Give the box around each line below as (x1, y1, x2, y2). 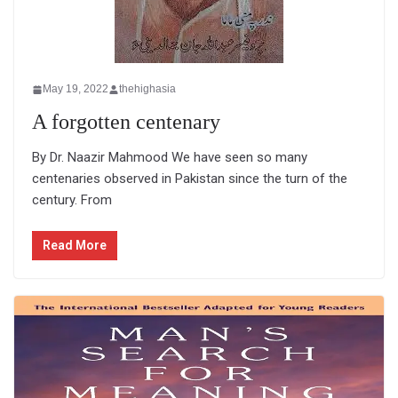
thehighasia (119, 83, 176, 95)
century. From (32, 192, 112, 208)
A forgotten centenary (32, 110, 220, 133)
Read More (43, 237, 107, 252)
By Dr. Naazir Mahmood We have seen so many (32, 149, 307, 165)
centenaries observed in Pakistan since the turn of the (32, 171, 347, 187)
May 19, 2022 (43, 83, 108, 95)
